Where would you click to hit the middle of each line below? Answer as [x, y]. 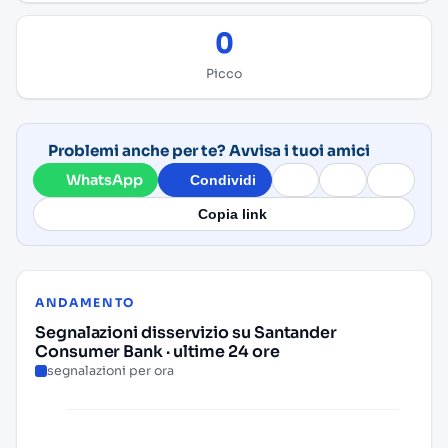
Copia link [233, 214]
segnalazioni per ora [110, 371]
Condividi [223, 180]
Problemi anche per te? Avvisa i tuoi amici [209, 150]
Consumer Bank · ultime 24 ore [157, 351]
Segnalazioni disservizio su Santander [186, 332]
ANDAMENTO [85, 302]
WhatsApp [104, 180]
